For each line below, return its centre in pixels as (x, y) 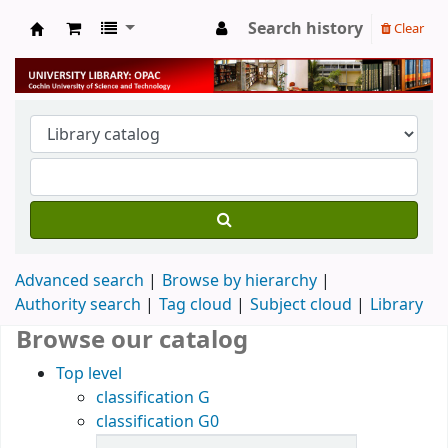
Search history (305, 29)
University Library (111, 50)
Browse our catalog (132, 339)
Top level (89, 373)
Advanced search (79, 280)
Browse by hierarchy (239, 280)
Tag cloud (195, 304)
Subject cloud (301, 304)
